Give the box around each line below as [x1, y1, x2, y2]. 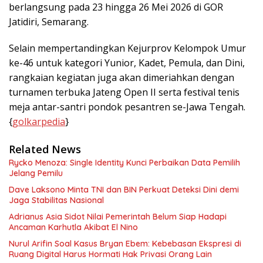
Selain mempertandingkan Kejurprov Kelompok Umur [9, 41, 246, 55]
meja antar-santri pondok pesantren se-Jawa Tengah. [9, 100, 245, 113]
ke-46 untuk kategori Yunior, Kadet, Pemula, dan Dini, [9, 56, 245, 69]
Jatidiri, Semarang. [9, 15, 89, 28]
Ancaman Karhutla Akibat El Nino [9, 221, 138, 232]
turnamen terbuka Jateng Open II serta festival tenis [9, 85, 240, 99]
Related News [9, 141, 81, 156]
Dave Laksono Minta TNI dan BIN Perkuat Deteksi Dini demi [9, 184, 239, 195]
